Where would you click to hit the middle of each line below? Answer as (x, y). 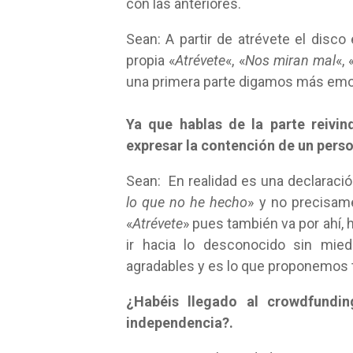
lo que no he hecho (187, 202)
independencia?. (180, 323)
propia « (151, 60)
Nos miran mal (290, 60)
